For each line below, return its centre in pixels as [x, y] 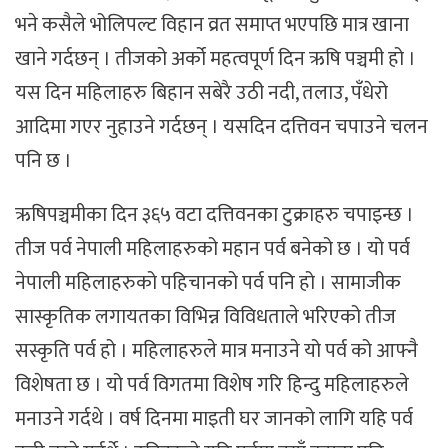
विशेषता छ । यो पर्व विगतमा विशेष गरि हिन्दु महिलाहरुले [212, 385]
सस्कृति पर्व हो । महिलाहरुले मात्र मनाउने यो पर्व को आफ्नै [216, 351]
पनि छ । [43, 160]
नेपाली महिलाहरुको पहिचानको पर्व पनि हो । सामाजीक [208, 283]
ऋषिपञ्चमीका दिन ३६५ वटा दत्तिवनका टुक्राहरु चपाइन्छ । [214, 215]
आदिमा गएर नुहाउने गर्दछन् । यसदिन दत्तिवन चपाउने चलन [221, 126]
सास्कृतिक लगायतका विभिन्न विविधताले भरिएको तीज [205, 317]
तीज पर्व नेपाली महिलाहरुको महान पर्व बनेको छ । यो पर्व [212, 249]
